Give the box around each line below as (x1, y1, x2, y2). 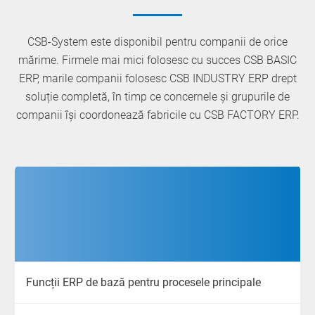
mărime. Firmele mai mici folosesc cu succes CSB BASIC (18, 53, 297, 67)
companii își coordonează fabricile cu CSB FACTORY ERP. (15, 108, 300, 122)
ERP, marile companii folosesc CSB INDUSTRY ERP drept (18, 71, 297, 85)
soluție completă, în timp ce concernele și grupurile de (25, 89, 290, 103)
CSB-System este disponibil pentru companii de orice (27, 34, 288, 49)
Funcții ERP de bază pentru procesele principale (26, 275, 261, 289)
